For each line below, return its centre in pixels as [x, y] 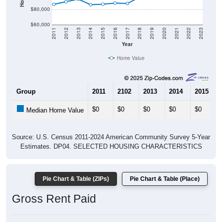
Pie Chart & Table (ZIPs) [76, 179]
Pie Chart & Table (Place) [165, 179]
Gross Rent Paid [54, 199]
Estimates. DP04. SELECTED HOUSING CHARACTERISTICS [111, 147]
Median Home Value [54, 111]
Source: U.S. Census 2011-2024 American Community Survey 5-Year [111, 137]
